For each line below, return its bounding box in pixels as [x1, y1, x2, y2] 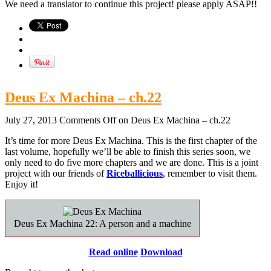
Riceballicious [106, 168, 163, 178]
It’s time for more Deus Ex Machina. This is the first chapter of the [5, 135, 257, 146]
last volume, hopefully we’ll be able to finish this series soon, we [5, 146, 250, 157]
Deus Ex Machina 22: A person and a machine [13, 218, 191, 229]
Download [140, 246, 183, 257]
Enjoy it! [5, 178, 38, 189]
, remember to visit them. [163, 168, 257, 178]
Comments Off [59, 114, 116, 125]
